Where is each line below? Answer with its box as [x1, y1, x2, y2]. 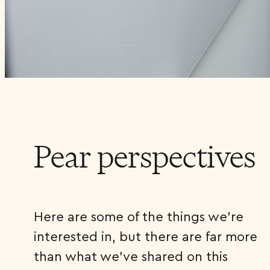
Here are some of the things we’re [34, 208, 243, 225]
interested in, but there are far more [34, 228, 257, 245]
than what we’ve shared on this [34, 248, 228, 265]
